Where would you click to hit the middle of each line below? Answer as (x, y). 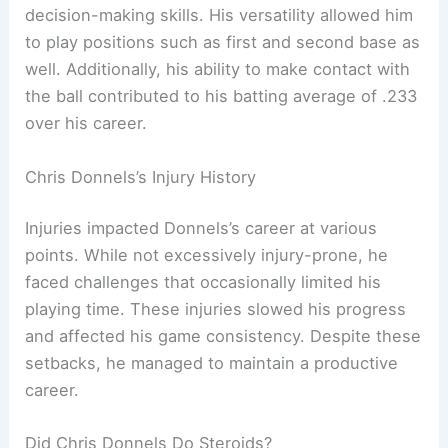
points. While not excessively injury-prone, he (207, 255)
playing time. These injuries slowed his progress (216, 309)
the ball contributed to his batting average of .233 (221, 96)
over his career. (86, 123)
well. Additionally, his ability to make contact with (218, 69)
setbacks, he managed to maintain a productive (212, 363)
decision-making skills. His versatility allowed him (219, 15)
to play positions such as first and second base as (223, 42)
